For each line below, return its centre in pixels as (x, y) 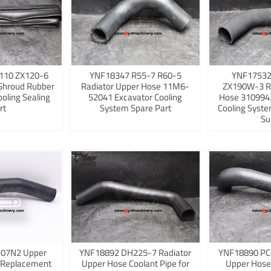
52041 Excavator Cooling (135, 97)
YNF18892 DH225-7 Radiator (135, 253)
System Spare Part (135, 108)
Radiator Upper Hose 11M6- (135, 87)
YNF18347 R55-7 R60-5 (135, 76)
